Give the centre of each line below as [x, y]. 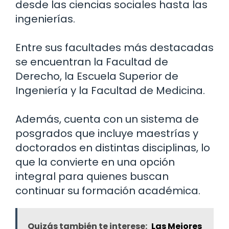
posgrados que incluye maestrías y [107, 134]
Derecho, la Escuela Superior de [97, 76]
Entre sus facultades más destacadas [114, 48]
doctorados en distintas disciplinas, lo [113, 148]
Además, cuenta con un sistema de [107, 119]
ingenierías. [45, 19]
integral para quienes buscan [92, 177]
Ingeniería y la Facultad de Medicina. [110, 91]
